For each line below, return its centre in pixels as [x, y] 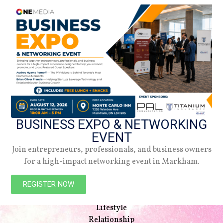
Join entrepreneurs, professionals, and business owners [111, 150]
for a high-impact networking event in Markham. [111, 162]
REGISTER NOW [49, 184]
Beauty [111, 184]
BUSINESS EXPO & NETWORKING [111, 124]
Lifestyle [111, 208]
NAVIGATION [43, 172]
